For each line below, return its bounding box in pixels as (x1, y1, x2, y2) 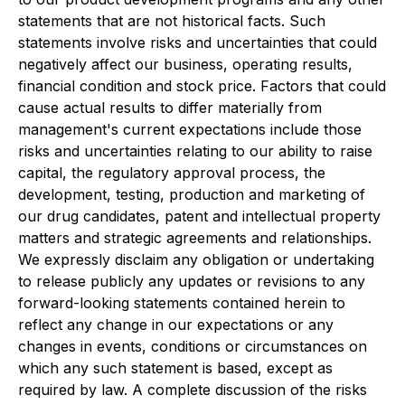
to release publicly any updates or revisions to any (18, 272, 365, 290)
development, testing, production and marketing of (18, 185, 365, 203)
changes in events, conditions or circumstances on (18, 337, 367, 355)
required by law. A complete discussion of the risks (18, 381, 367, 399)
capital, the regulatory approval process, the (18, 164, 325, 182)
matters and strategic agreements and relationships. (18, 229, 372, 247)
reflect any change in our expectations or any (18, 316, 334, 334)
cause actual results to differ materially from (18, 99, 322, 117)
